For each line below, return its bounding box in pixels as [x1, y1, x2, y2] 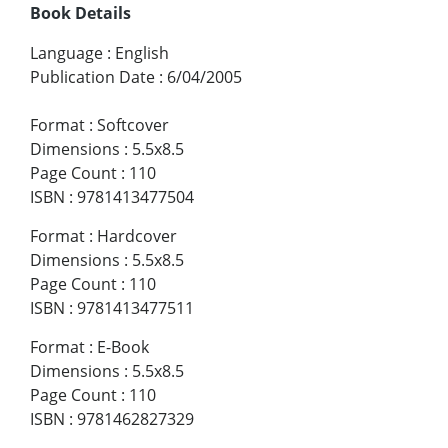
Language [30, 42, 103, 65]
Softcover [97, 114, 169, 137]
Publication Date [30, 66, 155, 89]
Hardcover [97, 225, 177, 248]
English [115, 42, 169, 65]
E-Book [97, 336, 149, 359]
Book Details [30, 2, 131, 25]
